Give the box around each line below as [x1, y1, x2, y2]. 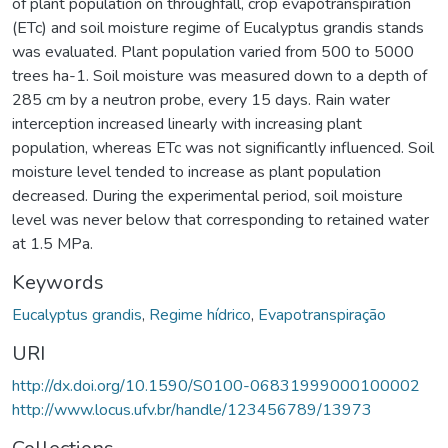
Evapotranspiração [258, 303, 386, 326]
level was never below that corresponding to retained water [12, 208, 429, 231]
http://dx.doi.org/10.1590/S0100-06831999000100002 [12, 374, 420, 397]
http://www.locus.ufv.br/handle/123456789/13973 [12, 398, 372, 421]
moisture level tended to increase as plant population [12, 160, 381, 183]
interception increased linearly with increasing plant [12, 112, 362, 135]
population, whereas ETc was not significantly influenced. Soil [12, 136, 434, 159]
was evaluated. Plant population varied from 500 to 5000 [12, 40, 414, 63]
